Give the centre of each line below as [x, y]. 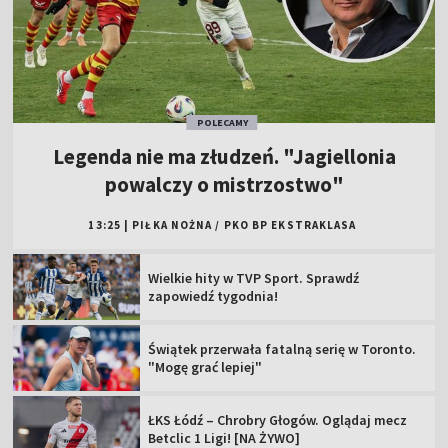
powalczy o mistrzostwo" [224, 185]
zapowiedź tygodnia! [213, 296]
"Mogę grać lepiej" [205, 366]
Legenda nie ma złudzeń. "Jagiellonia [224, 157]
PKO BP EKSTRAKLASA [290, 225]
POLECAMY [222, 123]
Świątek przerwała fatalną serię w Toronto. [282, 348]
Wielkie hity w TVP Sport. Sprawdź [254, 278]
